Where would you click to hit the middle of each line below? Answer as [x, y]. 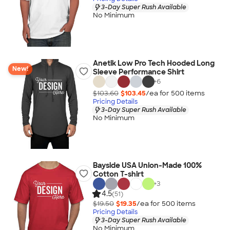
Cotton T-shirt [118, 174]
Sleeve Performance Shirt [138, 72]
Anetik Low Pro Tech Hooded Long [154, 63]
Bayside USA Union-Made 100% [147, 165]
